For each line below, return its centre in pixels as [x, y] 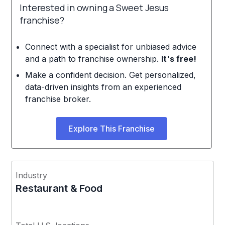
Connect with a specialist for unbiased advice [110, 46]
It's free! [179, 59]
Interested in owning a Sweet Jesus [94, 7]
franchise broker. [58, 99]
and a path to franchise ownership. [93, 59]
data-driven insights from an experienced [103, 87]
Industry [32, 175]
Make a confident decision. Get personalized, [110, 75]
